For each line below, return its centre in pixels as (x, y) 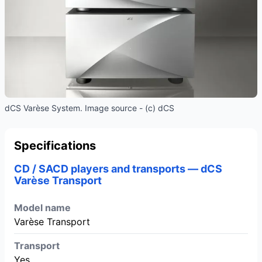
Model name (42, 207)
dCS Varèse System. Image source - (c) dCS (89, 108)
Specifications (55, 145)
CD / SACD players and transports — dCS (118, 168)
